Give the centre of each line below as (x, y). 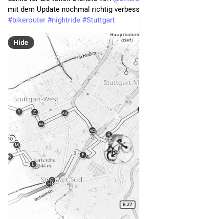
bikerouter (29, 20)
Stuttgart (101, 20)
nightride (66, 20)
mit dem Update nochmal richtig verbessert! (80, 10)
